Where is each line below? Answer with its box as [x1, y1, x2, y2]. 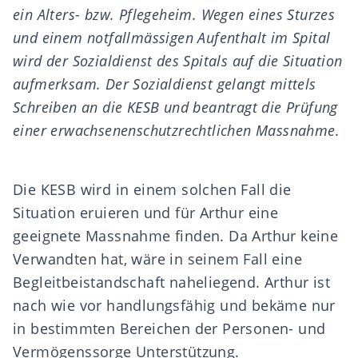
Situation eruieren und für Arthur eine [13, 203, 279, 222]
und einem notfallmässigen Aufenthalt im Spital [13, 28, 331, 47]
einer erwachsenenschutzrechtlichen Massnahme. [13, 121, 340, 140]
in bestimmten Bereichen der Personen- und [13, 319, 326, 338]
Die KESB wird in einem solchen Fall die [13, 180, 292, 199]
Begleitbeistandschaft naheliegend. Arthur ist [13, 272, 330, 292]
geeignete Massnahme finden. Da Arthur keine [13, 226, 339, 245]
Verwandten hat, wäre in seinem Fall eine [13, 249, 302, 268]
